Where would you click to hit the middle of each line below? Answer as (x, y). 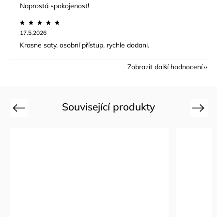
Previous (25, 108)
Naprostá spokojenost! (54, 6)
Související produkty (108, 107)
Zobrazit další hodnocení (165, 67)
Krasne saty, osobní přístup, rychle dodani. (85, 45)
